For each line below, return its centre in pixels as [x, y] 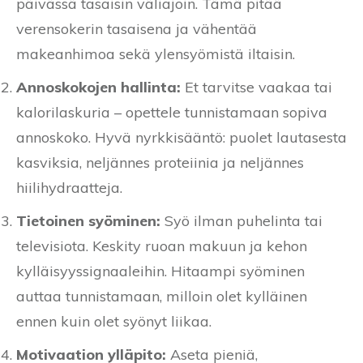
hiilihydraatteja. [69, 188]
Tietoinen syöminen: [88, 221]
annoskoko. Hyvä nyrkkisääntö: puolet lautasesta [181, 138]
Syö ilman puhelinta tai [241, 221]
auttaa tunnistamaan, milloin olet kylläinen [162, 297]
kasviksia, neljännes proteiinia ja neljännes [160, 163]
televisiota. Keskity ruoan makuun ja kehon [162, 246]
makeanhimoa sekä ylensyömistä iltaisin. [156, 54]
